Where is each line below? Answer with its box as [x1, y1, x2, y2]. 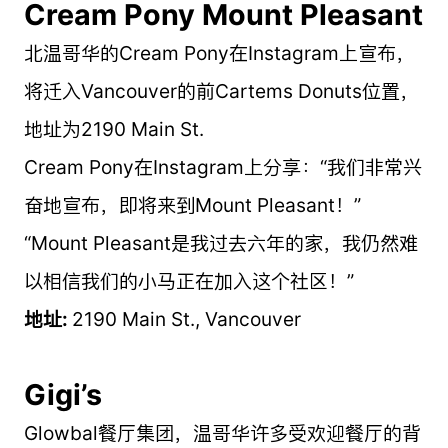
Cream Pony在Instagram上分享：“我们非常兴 [23, 154, 422, 179]
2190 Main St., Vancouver [71, 306, 301, 331]
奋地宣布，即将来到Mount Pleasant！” [23, 192, 361, 217]
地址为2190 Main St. [23, 116, 204, 141]
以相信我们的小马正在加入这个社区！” [23, 268, 354, 293]
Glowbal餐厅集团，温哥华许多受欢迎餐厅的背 [23, 420, 421, 445]
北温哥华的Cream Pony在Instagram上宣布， [23, 40, 415, 65]
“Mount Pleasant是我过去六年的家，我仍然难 [23, 230, 418, 255]
